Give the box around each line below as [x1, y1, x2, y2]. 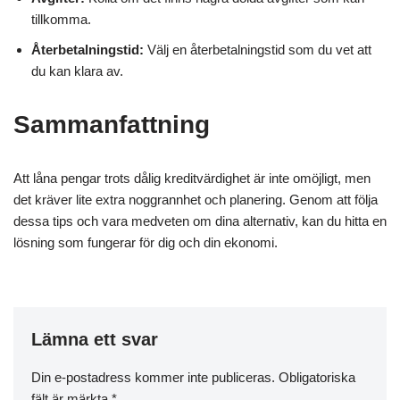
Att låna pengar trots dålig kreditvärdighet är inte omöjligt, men [13, 170, 371, 186]
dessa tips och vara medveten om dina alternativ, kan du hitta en [13, 212, 387, 229]
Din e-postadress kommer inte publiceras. [31, 369, 275, 385]
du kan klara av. [31, 62, 123, 79]
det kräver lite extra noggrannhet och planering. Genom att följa [13, 191, 378, 207]
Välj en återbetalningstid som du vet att [144, 41, 371, 57]
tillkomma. [31, 11, 91, 27]
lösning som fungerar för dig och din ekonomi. [13, 234, 278, 250]
